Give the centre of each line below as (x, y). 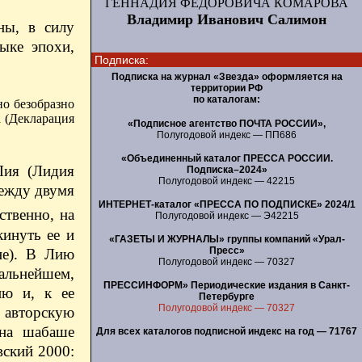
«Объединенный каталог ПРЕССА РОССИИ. (227, 158)
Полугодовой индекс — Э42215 (227, 215)
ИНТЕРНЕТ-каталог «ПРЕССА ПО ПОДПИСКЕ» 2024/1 (227, 204)
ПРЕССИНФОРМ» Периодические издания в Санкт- (227, 285)
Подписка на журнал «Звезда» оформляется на (227, 77)
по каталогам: (227, 99)
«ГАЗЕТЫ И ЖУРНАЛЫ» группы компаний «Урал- (227, 239)
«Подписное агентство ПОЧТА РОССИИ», (227, 123)
